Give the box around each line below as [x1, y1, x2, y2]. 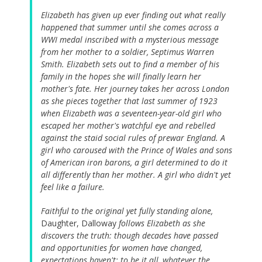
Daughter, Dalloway [41, 217, 116, 229]
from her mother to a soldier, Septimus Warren [41, 46, 214, 57]
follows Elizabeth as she [116, 217, 205, 229]
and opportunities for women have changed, [41, 242, 202, 253]
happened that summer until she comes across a [41, 21, 219, 33]
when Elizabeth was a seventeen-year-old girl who [41, 107, 222, 119]
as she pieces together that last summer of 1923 [41, 95, 218, 106]
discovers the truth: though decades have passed [41, 229, 218, 241]
